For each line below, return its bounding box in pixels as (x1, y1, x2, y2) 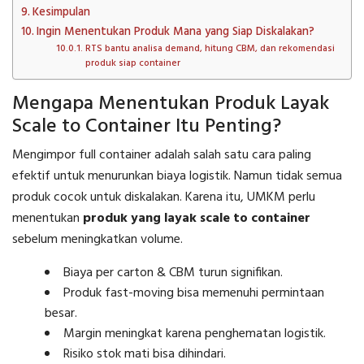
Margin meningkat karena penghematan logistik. (63, 323, 326, 344)
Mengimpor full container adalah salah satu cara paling (12, 144, 311, 166)
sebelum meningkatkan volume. (12, 228, 183, 250)
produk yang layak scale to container (83, 207, 310, 229)
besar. (45, 302, 77, 324)
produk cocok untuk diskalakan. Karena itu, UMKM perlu (12, 186, 315, 208)
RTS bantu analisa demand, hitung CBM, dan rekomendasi (84, 41, 335, 56)
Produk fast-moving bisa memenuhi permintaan (63, 282, 324, 304)
